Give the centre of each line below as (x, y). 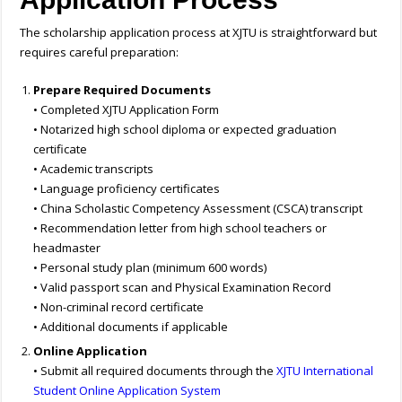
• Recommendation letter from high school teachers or (180, 228)
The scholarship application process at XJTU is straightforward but (199, 33)
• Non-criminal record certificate (119, 307)
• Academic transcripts (94, 169)
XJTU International (325, 371)
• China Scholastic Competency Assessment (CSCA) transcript (198, 209)
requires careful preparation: (100, 52)
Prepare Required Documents (122, 90)
